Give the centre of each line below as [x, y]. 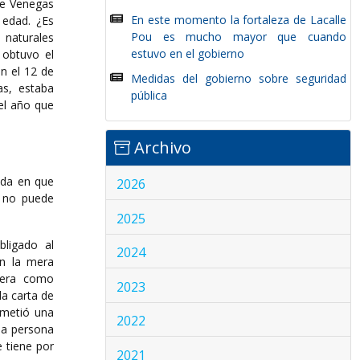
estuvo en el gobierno [188, 53]
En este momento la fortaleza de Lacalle [239, 20]
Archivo [161, 147]
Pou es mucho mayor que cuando [239, 37]
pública [149, 95]
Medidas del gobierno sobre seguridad [239, 78]
